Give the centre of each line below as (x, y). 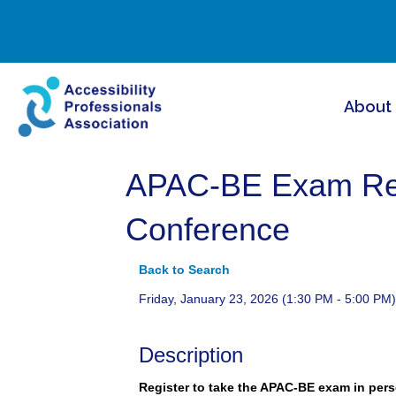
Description (191, 354)
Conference (208, 229)
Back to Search (184, 269)
